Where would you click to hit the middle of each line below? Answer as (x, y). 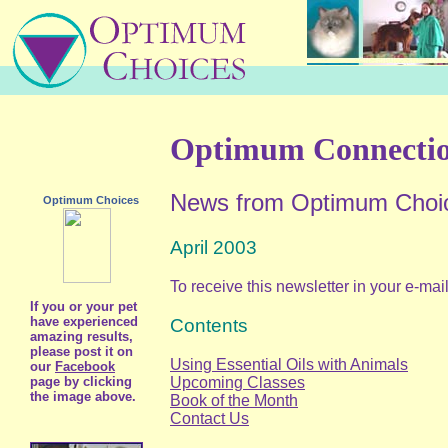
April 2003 (213, 248)
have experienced (84, 321)
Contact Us (209, 418)
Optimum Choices (90, 200)
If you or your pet (83, 306)
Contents (209, 325)
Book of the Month (234, 400)
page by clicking (81, 381)
